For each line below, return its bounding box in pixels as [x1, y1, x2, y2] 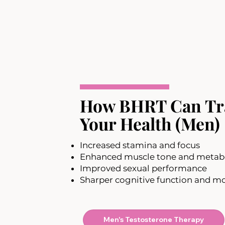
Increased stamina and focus [80, 140, 200, 151]
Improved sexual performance [80, 163, 207, 174]
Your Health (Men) [80, 113, 220, 135]
